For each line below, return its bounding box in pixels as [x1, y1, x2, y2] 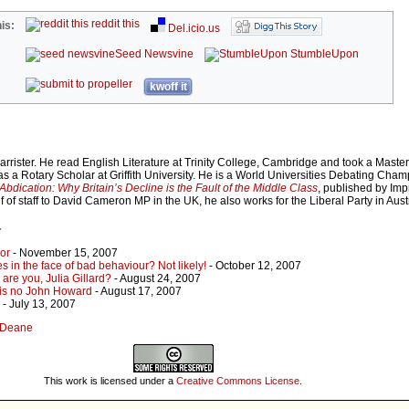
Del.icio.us [165, 22, 221, 36]
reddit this [89, 17, 141, 31]
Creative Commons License [176, 374, 299, 386]
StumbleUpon [288, 47, 360, 61]
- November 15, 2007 [10, 246, 118, 260]
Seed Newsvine [115, 47, 194, 61]
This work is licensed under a [44, 374, 176, 386]
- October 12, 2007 [206, 259, 301, 273]
